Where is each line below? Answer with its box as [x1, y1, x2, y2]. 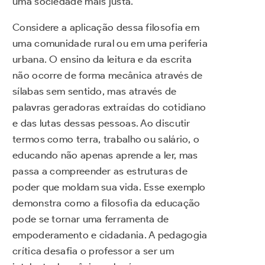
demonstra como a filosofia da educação [12, 197, 201, 209]
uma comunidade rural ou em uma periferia [12, 37, 208, 50]
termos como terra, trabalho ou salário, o [12, 133, 200, 146]
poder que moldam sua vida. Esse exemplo [12, 181, 206, 193]
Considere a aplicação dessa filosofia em [12, 21, 199, 34]
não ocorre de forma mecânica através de [12, 69, 203, 82]
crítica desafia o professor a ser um [12, 245, 174, 257]
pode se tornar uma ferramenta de [12, 213, 169, 225]
